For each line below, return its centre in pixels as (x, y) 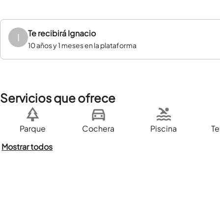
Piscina (164, 128)
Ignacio (82, 33)
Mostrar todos (27, 147)
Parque (33, 128)
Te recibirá (48, 33)
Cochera (98, 128)
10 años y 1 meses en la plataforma (82, 45)
